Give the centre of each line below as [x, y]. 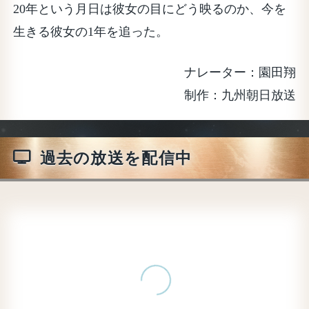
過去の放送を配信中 [116, 158]
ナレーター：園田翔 [240, 72]
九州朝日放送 [258, 95]
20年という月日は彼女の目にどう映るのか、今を [150, 9]
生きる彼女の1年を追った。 [91, 31]
